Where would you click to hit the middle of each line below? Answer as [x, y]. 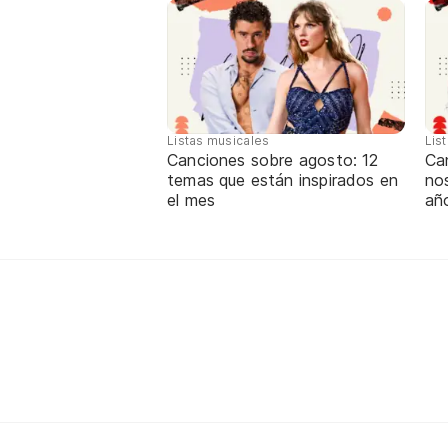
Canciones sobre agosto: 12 [273, 160]
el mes [191, 200]
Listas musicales [218, 141]
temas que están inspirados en [283, 180]
